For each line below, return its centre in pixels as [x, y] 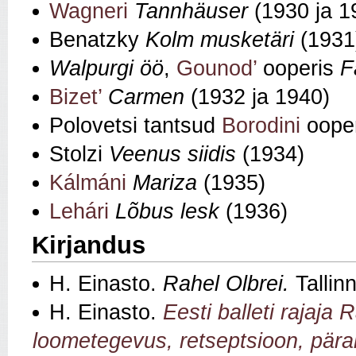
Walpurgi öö [106, 69]
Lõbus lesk [167, 212]
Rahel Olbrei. [226, 283]
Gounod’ [217, 69]
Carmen [146, 97]
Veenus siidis [172, 155]
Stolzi [79, 155]
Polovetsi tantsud [135, 126]
